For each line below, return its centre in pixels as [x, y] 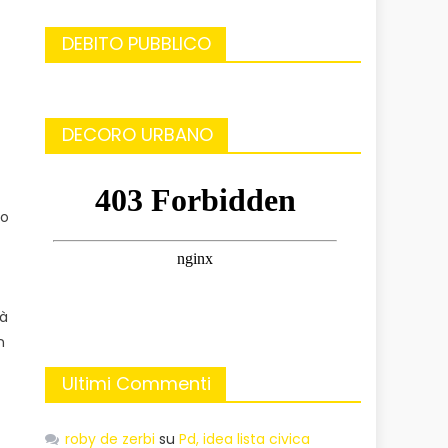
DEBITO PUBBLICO [137, 43]
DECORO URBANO [138, 134]
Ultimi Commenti [137, 383]
